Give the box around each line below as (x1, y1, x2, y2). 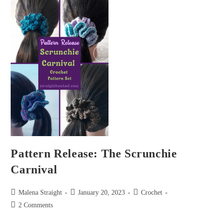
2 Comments (18, 201, 53, 209)
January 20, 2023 (78, 188, 125, 196)
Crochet (141, 188, 163, 196)
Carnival (11, 163, 58, 176)
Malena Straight (18, 188, 62, 196)
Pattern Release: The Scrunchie (11, 147, 177, 160)
